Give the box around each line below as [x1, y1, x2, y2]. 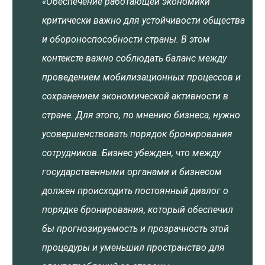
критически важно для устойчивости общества [42, 15, 245, 26]
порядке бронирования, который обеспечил [42, 204, 233, 215]
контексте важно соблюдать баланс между [42, 53, 227, 64]
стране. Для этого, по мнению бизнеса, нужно [42, 109, 240, 121]
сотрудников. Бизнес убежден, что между [42, 147, 221, 159]
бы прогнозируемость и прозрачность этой [42, 223, 229, 234]
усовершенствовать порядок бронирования [42, 128, 232, 140]
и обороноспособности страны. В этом [42, 34, 210, 45]
